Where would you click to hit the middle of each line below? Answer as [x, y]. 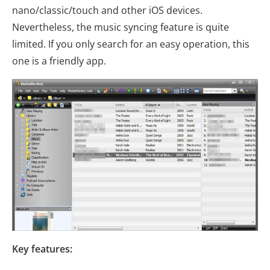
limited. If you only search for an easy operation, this [131, 44]
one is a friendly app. [59, 61]
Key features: [42, 249]
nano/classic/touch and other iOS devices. [107, 11]
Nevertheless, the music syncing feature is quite [121, 27]
